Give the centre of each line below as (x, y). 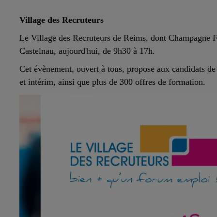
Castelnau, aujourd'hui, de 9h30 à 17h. (87, 51)
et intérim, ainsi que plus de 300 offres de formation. (112, 82)
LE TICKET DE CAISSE (107, 16)
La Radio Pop (122, 138)
